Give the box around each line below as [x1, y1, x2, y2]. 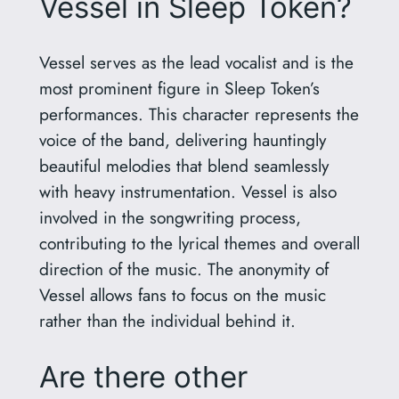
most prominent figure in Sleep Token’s [38, 75, 320, 101]
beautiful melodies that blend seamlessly [38, 152, 329, 178]
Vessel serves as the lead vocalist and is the [38, 49, 354, 75]
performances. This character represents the [38, 101, 359, 126]
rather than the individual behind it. [38, 307, 296, 333]
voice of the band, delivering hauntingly [38, 126, 326, 152]
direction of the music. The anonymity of [38, 256, 329, 281]
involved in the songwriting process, [38, 204, 301, 230]
